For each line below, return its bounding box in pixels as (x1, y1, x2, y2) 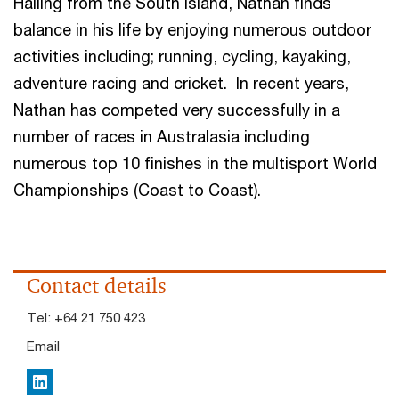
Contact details (27, 273, 167, 299)
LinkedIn (32, 376, 82, 392)
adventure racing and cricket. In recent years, (13, 73, 349, 93)
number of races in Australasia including (13, 126, 310, 146)
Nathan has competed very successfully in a (13, 100, 340, 119)
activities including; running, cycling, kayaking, (13, 46, 351, 66)
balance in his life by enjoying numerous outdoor (13, 20, 371, 39)
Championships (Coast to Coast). (13, 180, 261, 199)
